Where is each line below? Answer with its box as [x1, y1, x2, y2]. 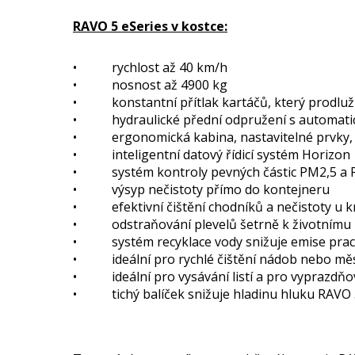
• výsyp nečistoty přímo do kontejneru [73, 181, 330, 198]
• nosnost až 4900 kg [73, 76, 227, 94]
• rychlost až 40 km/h [73, 59, 227, 76]
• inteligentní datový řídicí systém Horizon [73, 146, 350, 163]
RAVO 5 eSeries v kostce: [73, 17, 227, 35]
